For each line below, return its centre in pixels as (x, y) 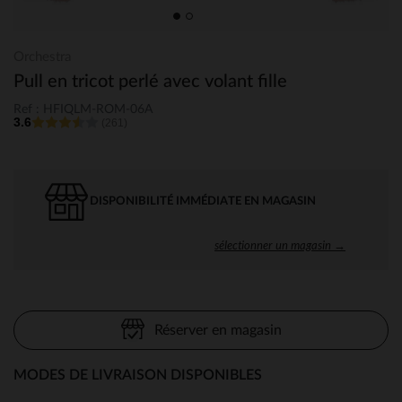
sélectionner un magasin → (280, 245)
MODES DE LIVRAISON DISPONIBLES (138, 375)
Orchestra (42, 57)
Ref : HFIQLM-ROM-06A (83, 109)
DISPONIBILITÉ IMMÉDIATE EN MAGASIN (203, 201)
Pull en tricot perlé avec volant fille (150, 82)
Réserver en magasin (218, 330)
